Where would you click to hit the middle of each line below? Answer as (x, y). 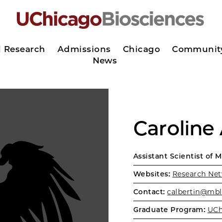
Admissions (84, 49)
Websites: (152, 174)
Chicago (141, 49)
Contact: (149, 192)
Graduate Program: (169, 210)
